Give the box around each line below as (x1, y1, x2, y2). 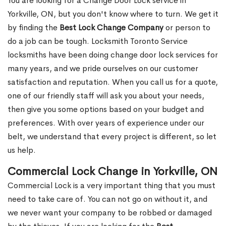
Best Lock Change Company (60, 22, 163, 33)
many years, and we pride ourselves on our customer (8, 63, 198, 74)
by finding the (8, 22, 60, 33)
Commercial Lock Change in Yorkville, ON (8, 164, 217, 179)
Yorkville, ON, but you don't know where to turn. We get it (8, 9, 218, 20)
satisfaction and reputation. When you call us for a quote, (8, 77, 218, 88)
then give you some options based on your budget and (8, 104, 204, 115)
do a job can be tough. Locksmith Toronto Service (8, 36, 188, 47)
